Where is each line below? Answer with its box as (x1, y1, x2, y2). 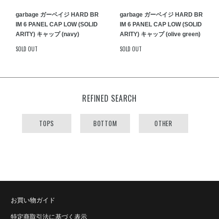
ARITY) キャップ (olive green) (120, 31, 201, 38)
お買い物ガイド (11, 196, 56, 204)
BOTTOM (93, 118, 117, 128)
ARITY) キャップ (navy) (16, 31, 80, 38)
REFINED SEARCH (82, 92, 137, 104)
